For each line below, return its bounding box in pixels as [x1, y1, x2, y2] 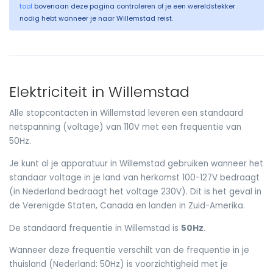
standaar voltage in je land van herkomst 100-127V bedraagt [9, 171, 260, 183]
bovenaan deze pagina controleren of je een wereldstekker [32, 1, 235, 11]
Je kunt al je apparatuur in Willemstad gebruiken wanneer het [9, 157, 263, 169]
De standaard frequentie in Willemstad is [9, 222, 181, 234]
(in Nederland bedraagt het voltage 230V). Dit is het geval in [9, 185, 261, 197]
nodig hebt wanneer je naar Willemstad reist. [19, 13, 173, 23]
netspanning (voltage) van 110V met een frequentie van [9, 121, 241, 133]
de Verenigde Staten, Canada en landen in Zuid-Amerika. [9, 199, 245, 211]
